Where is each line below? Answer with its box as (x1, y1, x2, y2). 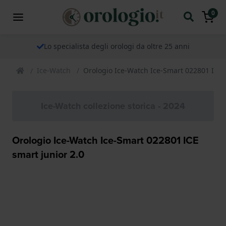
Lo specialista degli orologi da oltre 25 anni (43, 41, 190, 51)
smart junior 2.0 (12, 146, 84, 162)
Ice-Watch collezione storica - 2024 (41, 99, 185, 112)
